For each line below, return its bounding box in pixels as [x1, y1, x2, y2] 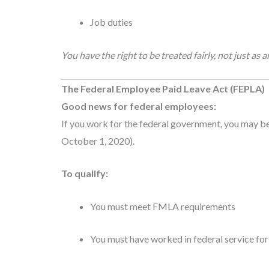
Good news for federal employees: [61, 100, 216, 112]
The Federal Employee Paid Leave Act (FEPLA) [61, 82, 265, 94]
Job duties [90, 16, 133, 28]
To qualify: [61, 168, 108, 180]
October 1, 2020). [61, 134, 134, 147]
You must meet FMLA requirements [90, 200, 235, 212]
